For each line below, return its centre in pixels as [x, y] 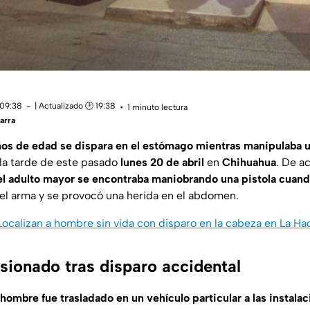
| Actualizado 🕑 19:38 [75, 106]
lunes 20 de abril [162, 163]
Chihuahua [249, 163]
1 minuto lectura [157, 107]
